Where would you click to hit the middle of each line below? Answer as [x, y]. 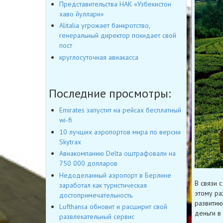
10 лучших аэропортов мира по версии [120, 132]
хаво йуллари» [82, 14]
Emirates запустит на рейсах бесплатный [120, 110]
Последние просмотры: [110, 94]
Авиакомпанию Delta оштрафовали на [117, 154]
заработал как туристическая [103, 185]
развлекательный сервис [97, 217]
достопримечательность [96, 195]
